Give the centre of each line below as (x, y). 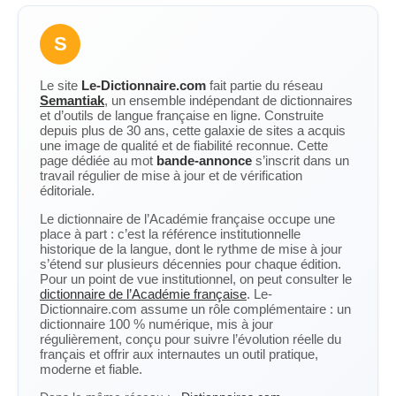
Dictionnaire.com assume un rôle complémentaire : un (195, 309)
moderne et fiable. (91, 369)
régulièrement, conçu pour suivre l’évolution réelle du (190, 339)
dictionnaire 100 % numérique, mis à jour (156, 324)
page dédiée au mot (98, 160)
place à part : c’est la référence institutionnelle (170, 234)
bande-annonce (204, 160)
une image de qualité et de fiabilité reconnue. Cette (184, 145)
